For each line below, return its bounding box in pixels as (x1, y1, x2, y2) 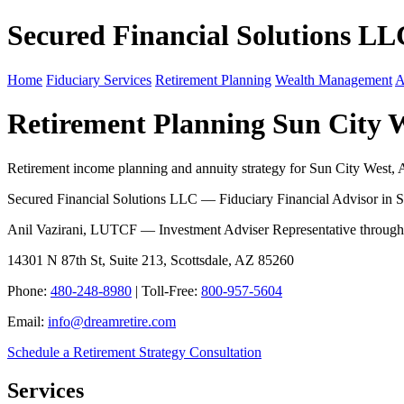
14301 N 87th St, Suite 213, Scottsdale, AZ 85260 (7, 252, 294, 268)
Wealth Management (275, 71, 392, 87)
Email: (7, 313, 48, 329)
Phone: (7, 282, 50, 298)
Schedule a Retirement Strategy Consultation (7, 344, 262, 360)
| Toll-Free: (132, 282, 201, 298)
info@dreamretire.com (48, 313, 176, 329)
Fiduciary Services (46, 71, 151, 87)
